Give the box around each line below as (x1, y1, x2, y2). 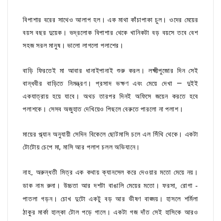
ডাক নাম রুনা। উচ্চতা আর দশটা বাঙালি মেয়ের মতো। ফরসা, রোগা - (23, 182, 198, 190)
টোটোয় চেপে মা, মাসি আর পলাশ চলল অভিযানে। (23, 143, 141, 151)
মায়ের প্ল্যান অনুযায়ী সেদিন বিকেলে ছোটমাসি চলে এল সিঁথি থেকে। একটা (23, 130, 198, 139)
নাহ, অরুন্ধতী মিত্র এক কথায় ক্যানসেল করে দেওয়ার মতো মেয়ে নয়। (23, 169, 198, 177)
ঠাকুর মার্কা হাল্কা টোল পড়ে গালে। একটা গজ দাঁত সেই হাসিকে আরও (23, 209, 198, 217)
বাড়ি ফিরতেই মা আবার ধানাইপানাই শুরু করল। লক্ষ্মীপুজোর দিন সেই (23, 67, 198, 75)
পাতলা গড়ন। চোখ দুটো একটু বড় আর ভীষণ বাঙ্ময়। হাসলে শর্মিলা (23, 195, 198, 203)
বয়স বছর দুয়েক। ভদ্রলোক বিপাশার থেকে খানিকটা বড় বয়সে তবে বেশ (23, 29, 198, 37)
